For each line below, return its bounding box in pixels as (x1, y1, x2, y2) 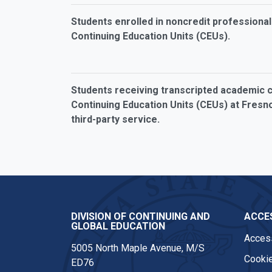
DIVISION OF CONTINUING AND (71, 211, 210, 222)
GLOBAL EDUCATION (71, 220, 165, 232)
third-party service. (71, 114, 160, 125)
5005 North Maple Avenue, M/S (71, 242, 205, 254)
